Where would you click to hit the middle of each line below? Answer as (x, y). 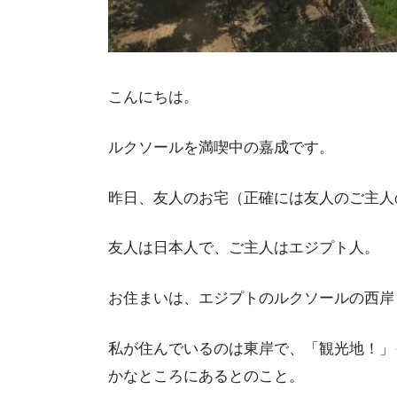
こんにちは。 (153, 97)
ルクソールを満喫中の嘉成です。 (221, 147)
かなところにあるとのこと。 (206, 376)
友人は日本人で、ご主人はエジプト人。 (244, 248)
